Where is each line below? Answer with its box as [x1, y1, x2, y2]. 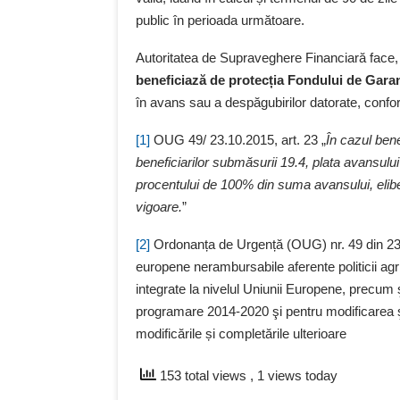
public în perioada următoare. [136, 12, 304, 29]
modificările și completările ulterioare [136, 326, 346, 342]
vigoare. [136, 199, 182, 215]
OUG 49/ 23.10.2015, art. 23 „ [150, 132, 326, 148]
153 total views [156, 368, 250, 384]
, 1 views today [250, 368, 337, 384]
